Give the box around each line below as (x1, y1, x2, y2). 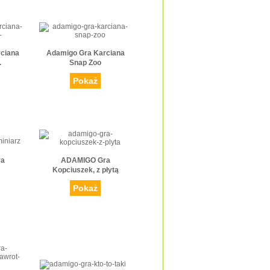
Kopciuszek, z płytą (52, 166, 119, 175)
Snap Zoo (69, 58, 101, 67)
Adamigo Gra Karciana (46, 49, 125, 58)
